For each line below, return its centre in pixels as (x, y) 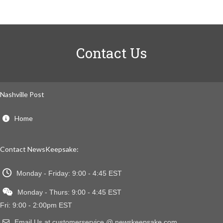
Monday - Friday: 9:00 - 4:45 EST (69, 173)
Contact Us (111, 53)
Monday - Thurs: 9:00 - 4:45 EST (69, 192)
